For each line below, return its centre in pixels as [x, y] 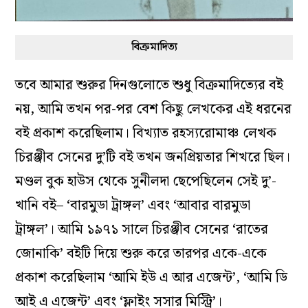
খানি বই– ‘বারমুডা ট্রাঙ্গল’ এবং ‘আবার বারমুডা [133, 206]
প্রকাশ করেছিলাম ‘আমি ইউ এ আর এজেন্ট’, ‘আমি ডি [152, 278]
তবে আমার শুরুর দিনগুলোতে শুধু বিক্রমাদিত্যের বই [150, 86]
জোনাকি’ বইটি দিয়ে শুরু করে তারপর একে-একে [141, 254]
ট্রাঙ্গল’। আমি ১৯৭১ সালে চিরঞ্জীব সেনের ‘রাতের [142, 230]
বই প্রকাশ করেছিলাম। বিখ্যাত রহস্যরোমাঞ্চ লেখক [146, 134]
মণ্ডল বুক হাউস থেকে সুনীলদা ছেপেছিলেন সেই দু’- [146, 182]
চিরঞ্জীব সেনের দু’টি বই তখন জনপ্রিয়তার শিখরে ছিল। [153, 158]
